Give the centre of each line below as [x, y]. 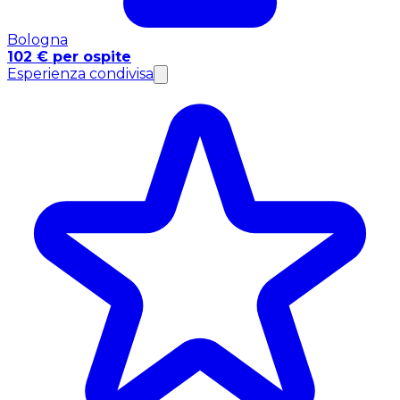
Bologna [37, 40]
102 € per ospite [69, 57]
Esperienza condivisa [80, 74]
